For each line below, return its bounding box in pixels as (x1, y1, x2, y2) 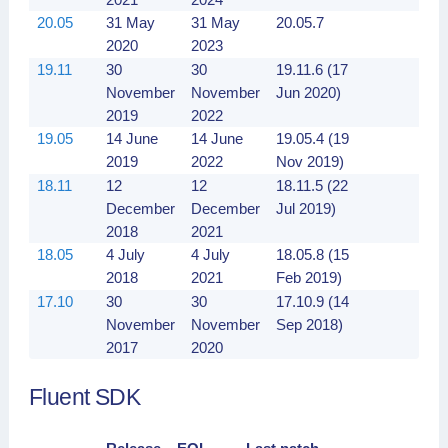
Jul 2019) (276, 200, 336, 217)
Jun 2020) (276, 84, 341, 101)
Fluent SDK (29, 385, 140, 410)
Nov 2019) (276, 153, 344, 170)
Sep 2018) (276, 316, 343, 333)
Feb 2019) (276, 269, 342, 286)
